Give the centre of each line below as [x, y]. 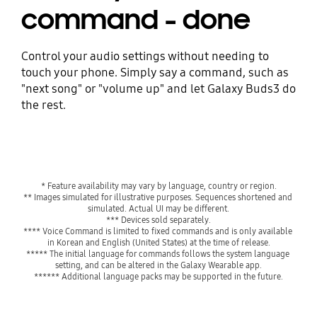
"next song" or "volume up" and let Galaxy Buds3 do [158, 89]
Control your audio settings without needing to [145, 57]
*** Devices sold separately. [158, 219]
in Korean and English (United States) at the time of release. [158, 242]
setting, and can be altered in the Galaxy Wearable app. [158, 265]
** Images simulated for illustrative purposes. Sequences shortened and [157, 197]
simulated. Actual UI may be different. [158, 208]
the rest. [43, 105]
